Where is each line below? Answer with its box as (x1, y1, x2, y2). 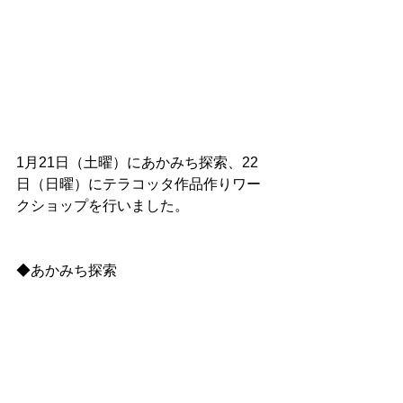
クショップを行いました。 (16, 197, 189, 213)
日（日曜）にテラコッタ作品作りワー (16, 175, 261, 192)
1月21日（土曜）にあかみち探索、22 (16, 154, 258, 170)
